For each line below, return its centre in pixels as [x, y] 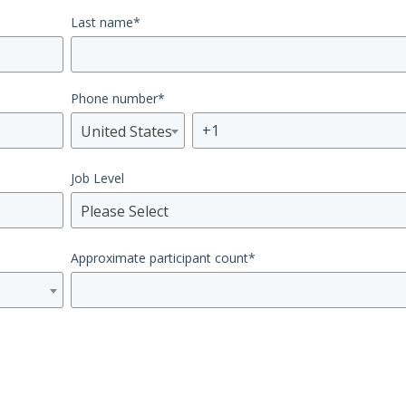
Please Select [124, 211]
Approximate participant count [159, 258]
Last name [101, 22]
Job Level [97, 178]
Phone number [114, 98]
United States [126, 131]
